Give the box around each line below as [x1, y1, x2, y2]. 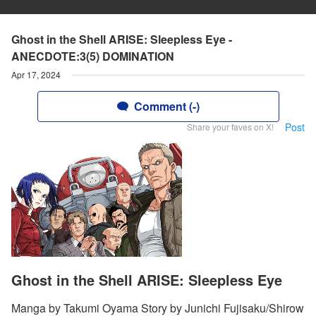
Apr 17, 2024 [11, 68, 61, 80]
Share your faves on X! [187, 121, 274, 133]
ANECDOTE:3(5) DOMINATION [11, 48, 174, 64]
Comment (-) [133, 98, 200, 114]
